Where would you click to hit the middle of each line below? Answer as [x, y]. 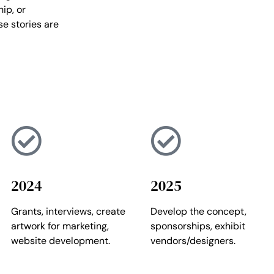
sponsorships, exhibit [198, 226]
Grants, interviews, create [68, 211]
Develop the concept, [198, 211]
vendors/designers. [193, 240]
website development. [61, 240]
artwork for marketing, [60, 226]
